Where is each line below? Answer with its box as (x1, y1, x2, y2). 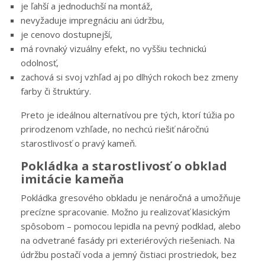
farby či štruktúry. (21, 85, 91, 98)
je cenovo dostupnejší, (21, 28, 112, 41)
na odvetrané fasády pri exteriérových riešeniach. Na (21, 234, 235, 247)
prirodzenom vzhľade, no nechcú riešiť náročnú (21, 123, 209, 135)
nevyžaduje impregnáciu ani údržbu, (21, 14, 164, 27)
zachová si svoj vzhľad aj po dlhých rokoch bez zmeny (21, 71, 238, 83)
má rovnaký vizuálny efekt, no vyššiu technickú (21, 43, 206, 55)
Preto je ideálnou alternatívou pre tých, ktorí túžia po (21, 109, 235, 121)
